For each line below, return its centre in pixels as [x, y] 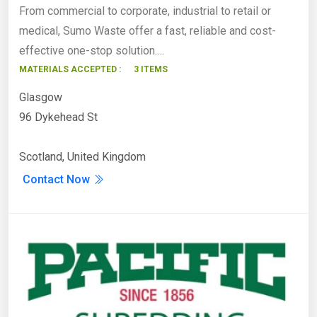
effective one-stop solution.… [92, 50]
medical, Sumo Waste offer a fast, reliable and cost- [148, 30]
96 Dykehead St [58, 117]
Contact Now [58, 179]
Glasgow [41, 97]
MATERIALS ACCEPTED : [70, 69]
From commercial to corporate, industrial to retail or [145, 11]
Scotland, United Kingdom [82, 156]
